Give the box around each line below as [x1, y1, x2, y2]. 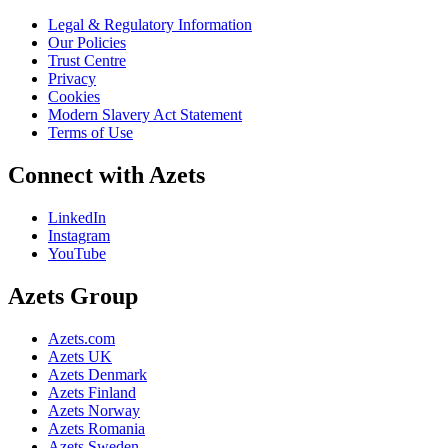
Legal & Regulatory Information [48, 15, 252, 33]
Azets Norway [48, 401, 140, 419]
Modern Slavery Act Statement [48, 105, 242, 123]
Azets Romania [48, 419, 145, 437]
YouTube [48, 244, 106, 262]
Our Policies [48, 33, 126, 51]
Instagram [48, 226, 110, 244]
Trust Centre [48, 51, 126, 69]
